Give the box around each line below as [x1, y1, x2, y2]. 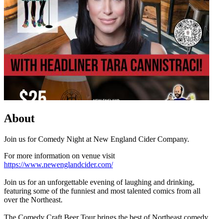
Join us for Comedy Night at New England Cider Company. [4, 134, 193, 143]
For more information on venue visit [4, 151, 115, 160]
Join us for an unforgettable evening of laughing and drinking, [4, 177, 195, 186]
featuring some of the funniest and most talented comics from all [4, 186, 200, 195]
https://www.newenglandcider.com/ [4, 160, 113, 169]
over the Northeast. [4, 195, 63, 204]
